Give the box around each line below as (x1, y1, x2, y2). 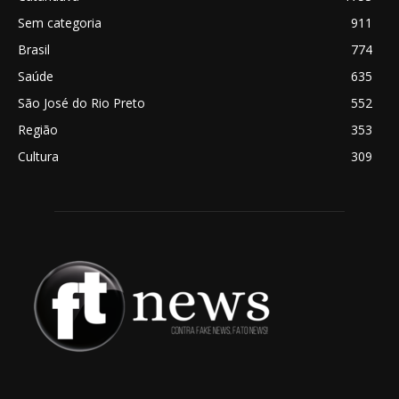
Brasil (18, 40, 50, 58)
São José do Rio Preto (18, 94, 145, 111)
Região (18, 120, 58, 138)
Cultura (18, 147, 59, 165)
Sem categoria (18, 13, 102, 31)
